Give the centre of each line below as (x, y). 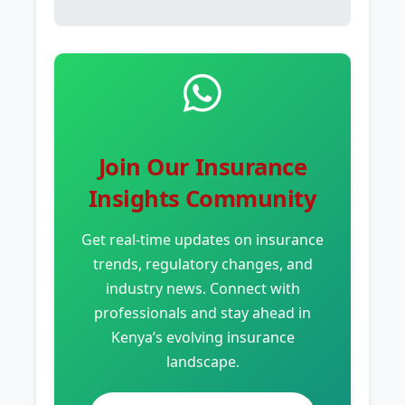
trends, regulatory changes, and (202, 264)
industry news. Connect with (202, 288)
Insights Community (202, 198)
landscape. (202, 361)
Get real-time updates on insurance (202, 239)
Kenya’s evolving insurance (202, 337)
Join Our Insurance (202, 166)
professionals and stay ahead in (202, 312)
